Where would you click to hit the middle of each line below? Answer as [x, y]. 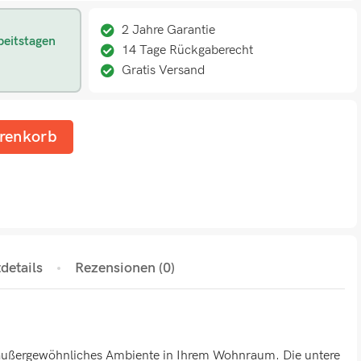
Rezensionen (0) [125, 268]
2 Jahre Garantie [168, 30]
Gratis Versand [163, 71]
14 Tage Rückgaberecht [187, 50]
